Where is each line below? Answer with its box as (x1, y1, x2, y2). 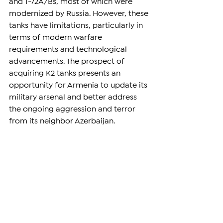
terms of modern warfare (9, 34, 104, 41)
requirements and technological (9, 46, 129, 53)
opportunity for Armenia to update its (9, 82, 149, 89)
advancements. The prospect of (9, 58, 126, 65)
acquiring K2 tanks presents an (9, 70, 122, 77)
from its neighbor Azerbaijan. (9, 117, 115, 124)
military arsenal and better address (9, 94, 139, 101)
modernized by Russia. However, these (9, 10, 150, 17)
